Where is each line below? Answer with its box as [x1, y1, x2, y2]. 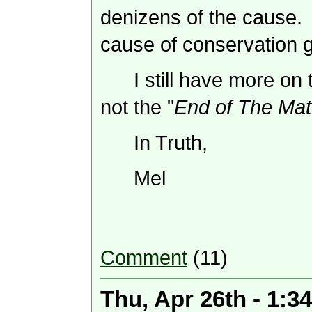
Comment [100, 247, 187, 270]
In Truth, [134, 132, 208, 155]
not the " [100, 96, 174, 119]
